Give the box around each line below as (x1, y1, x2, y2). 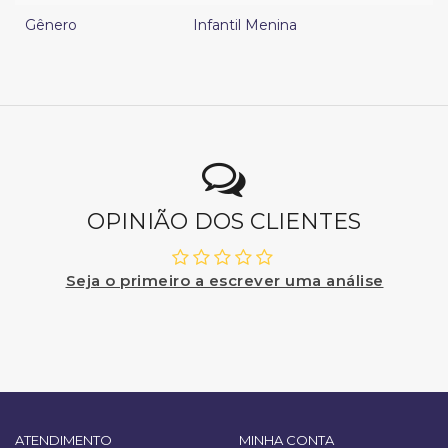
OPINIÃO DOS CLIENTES (87, 208, 361, 236)
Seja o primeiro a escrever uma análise (65, 271, 384, 291)
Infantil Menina (193, 16, 297, 35)
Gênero (25, 16, 77, 35)
